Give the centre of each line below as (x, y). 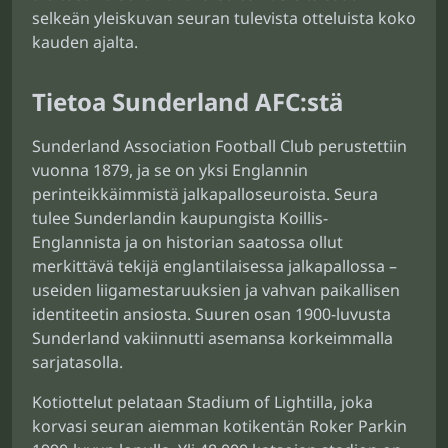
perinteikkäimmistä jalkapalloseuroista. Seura (205, 194)
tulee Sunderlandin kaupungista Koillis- (180, 218)
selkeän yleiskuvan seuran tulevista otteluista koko (224, 18)
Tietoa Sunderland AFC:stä (187, 101)
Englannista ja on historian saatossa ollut (187, 242)
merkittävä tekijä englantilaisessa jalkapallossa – (214, 266)
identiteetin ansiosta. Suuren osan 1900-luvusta (211, 314)
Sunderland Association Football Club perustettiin (219, 146)
